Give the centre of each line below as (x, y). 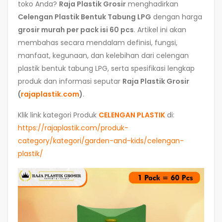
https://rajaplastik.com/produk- (73, 128)
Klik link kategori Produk (58, 115)
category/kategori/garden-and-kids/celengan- (101, 141)
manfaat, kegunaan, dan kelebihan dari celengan (103, 56)
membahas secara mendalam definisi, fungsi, (98, 43)
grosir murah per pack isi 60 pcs (76, 30)
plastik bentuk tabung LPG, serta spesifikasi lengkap (106, 69)
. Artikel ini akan (160, 30)
